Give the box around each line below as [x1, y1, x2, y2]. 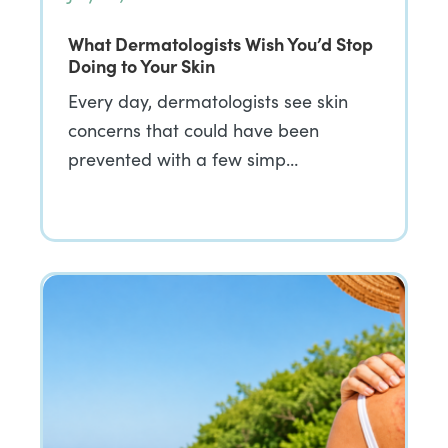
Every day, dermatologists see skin [68, 89, 348, 113]
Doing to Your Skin [68, 53, 215, 78]
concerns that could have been [68, 118, 319, 142]
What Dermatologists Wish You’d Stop [68, 31, 373, 56]
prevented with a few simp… [68, 147, 298, 171]
